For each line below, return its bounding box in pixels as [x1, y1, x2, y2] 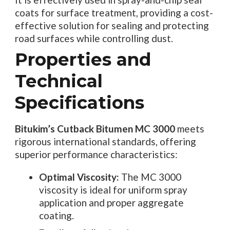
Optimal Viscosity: [39, 170, 119, 183]
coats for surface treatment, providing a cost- [14, 6, 213, 18]
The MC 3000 [119, 170, 181, 183]
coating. [39, 209, 74, 221]
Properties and [14, 48, 151, 70]
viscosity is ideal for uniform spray [39, 183, 187, 196]
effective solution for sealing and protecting [14, 19, 209, 31]
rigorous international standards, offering [14, 135, 196, 147]
